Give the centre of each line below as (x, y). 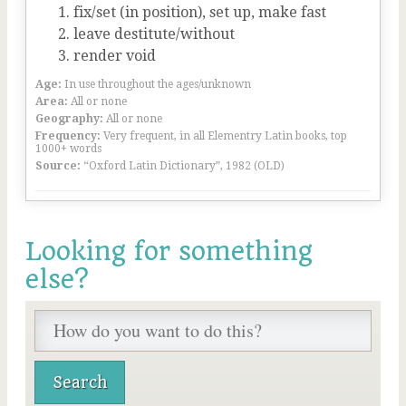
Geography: (69, 119)
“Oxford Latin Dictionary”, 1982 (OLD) (184, 166)
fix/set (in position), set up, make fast (200, 12)
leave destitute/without (154, 34)
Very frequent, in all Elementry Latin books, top (225, 136)
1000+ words (68, 149)
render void (115, 56)
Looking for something (169, 251)
